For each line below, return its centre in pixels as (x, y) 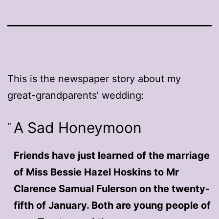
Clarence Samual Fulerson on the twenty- (111, 188)
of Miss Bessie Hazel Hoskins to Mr (96, 172)
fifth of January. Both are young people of (112, 205)
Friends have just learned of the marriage (111, 155)
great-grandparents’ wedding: (76, 95)
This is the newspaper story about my (94, 78)
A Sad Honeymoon (77, 127)
